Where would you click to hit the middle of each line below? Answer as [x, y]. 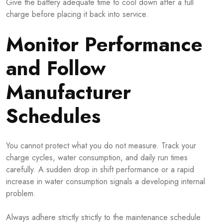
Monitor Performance [104, 44]
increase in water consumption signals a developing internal [106, 181]
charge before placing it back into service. [77, 14]
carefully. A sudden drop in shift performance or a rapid [100, 169]
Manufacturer [68, 92]
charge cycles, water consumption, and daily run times [97, 157]
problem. [21, 193]
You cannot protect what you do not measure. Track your [101, 145]
